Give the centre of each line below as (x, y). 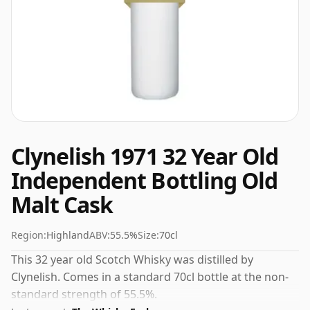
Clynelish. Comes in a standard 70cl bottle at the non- (150, 277)
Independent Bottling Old (144, 180)
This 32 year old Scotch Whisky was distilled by (132, 259)
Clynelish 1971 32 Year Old (145, 156)
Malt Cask (62, 204)
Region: (29, 235)
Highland (68, 235)
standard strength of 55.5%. (84, 294)
